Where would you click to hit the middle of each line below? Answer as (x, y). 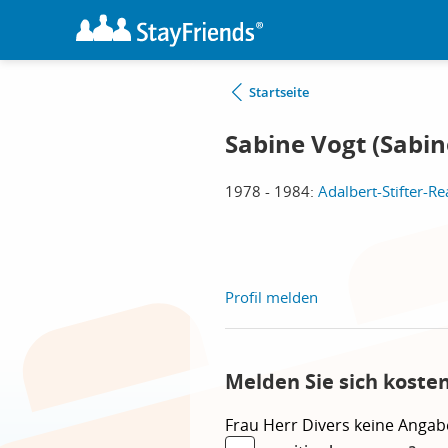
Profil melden (271, 297)
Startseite (279, 92)
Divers (328, 425)
